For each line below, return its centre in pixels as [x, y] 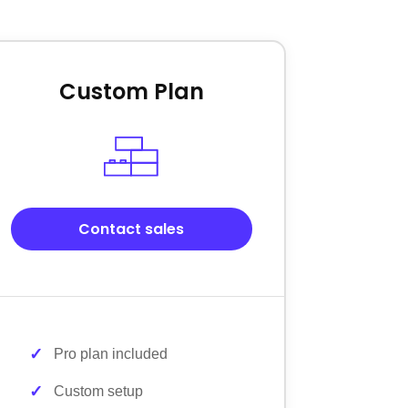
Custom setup [99, 391]
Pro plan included [111, 353]
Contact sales [132, 229]
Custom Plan [131, 91]
